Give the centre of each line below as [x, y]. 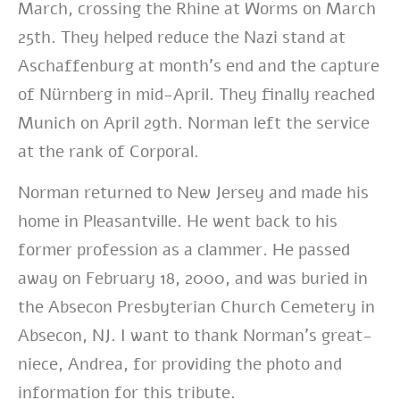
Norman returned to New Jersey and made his [193, 192]
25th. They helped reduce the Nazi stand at [182, 37]
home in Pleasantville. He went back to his [178, 221]
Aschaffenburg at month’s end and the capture [199, 66]
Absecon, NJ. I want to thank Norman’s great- [195, 335]
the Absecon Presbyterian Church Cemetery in [196, 307]
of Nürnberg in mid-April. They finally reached [196, 94]
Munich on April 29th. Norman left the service [194, 123]
